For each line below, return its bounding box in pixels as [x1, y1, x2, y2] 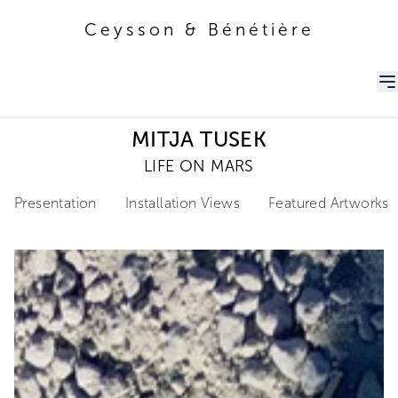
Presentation [14, 195, 97, 211]
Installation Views [124, 195, 241, 211]
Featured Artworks [268, 195, 389, 211]
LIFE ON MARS [144, 156, 254, 176]
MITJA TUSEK [131, 126, 267, 152]
